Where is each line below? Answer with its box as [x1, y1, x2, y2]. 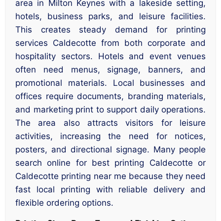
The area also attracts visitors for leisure [15, 118, 206, 128]
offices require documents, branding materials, [15, 91, 206, 102]
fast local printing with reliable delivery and [15, 184, 206, 195]
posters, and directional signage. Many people [15, 145, 206, 155]
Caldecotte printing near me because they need [15, 171, 206, 182]
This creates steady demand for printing [15, 25, 206, 35]
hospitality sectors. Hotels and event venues [15, 51, 206, 62]
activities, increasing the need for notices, [15, 131, 206, 142]
